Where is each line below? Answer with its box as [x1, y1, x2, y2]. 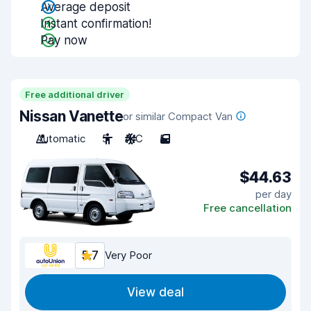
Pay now [40, 33, 87, 47]
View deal [127, 285, 184, 299]
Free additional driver [25, 89, 124, 100]
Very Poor [105, 249, 152, 262]
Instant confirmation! [40, 17, 151, 31]
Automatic [36, 132, 85, 145]
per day [255, 187, 292, 201]
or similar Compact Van [123, 110, 233, 123]
